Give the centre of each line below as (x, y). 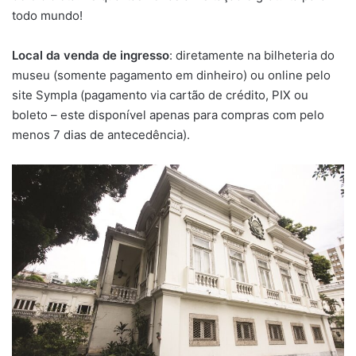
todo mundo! (47, 15)
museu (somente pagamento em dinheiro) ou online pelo (171, 75)
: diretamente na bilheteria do (252, 55)
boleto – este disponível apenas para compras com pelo (168, 114)
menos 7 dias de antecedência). (101, 134)
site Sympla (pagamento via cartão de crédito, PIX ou (160, 95)
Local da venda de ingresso (91, 55)
